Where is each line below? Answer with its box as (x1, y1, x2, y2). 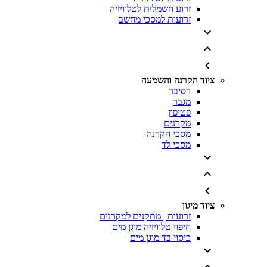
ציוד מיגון (182, 200, 215, 210)
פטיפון (168, 107, 191, 117)
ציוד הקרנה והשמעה (141, 75, 215, 85)
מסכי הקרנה (147, 129, 191, 139)
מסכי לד (162, 139, 191, 150)
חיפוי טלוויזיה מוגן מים (112, 222, 191, 232)
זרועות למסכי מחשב (119, 14, 191, 24)
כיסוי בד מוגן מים (130, 232, 191, 243)
